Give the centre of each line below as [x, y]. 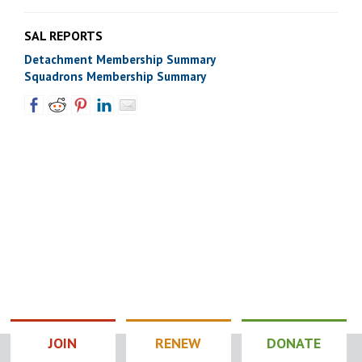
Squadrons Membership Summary [115, 76]
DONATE [294, 343]
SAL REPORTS [63, 36]
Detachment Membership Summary [120, 59]
